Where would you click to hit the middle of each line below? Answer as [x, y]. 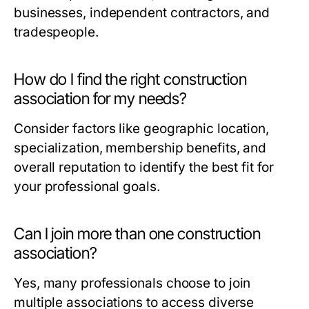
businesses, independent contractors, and [142, 13]
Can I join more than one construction [137, 234]
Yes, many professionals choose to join [132, 283]
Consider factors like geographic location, [142, 129]
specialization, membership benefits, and [140, 148]
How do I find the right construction [130, 80]
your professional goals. [87, 187]
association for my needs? [101, 99]
